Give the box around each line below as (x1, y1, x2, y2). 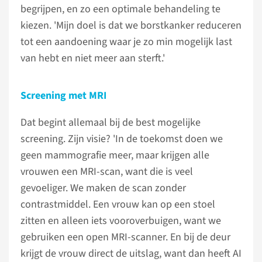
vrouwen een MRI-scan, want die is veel (20, 164, 193, 179)
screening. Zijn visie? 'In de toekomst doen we (20, 132, 223, 146)
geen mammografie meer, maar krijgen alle (20, 148, 209, 163)
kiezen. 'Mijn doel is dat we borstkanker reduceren (20, 18, 242, 33)
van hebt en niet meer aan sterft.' (20, 51, 165, 65)
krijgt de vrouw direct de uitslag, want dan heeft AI (20, 246, 242, 261)
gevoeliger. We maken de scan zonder (20, 181, 186, 195)
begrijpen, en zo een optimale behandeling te (20, 2, 220, 16)
